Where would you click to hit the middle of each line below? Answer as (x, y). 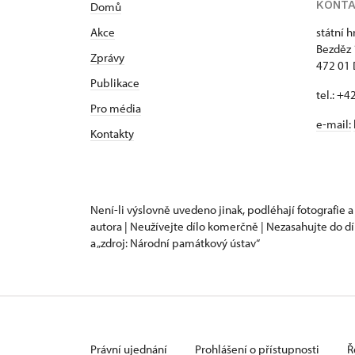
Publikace (115, 83)
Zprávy (107, 58)
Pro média (116, 109)
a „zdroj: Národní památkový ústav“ (175, 243)
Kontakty (112, 134)
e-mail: (334, 124)
